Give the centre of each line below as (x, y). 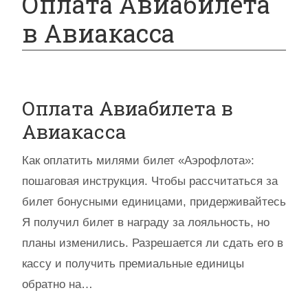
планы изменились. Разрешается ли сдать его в (153, 243)
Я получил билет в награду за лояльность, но (146, 222)
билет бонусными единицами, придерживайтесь (154, 202)
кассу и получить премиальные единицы (133, 264)
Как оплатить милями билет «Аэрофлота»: (138, 161)
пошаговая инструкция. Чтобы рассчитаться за (150, 181)
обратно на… (57, 284)
